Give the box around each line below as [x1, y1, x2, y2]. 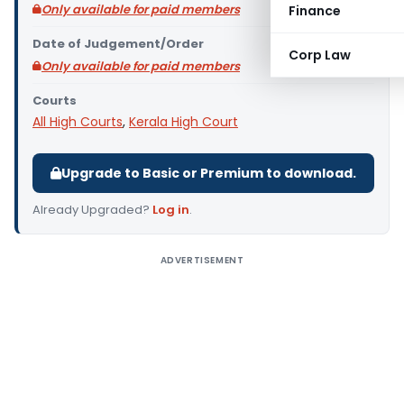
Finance [289, 2, 341, 20]
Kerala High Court [129, 113, 238, 131]
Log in [152, 201, 189, 218]
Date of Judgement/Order [32, 35, 204, 52]
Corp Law [289, 46, 351, 64]
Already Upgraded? [32, 201, 152, 218]
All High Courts [32, 113, 123, 131]
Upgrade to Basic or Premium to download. [61, 164, 356, 182]
